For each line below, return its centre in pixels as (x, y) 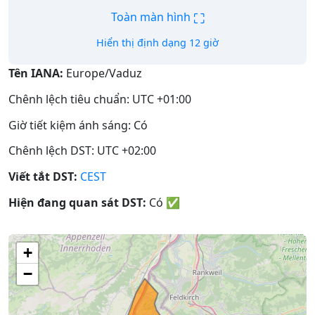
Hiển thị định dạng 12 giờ (157, 43)
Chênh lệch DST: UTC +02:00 (82, 151)
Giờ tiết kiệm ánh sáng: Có (78, 125)
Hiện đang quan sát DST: (77, 202)
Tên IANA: (36, 73)
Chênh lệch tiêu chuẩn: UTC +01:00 (100, 99)
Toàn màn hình (152, 17)
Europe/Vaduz (103, 73)
